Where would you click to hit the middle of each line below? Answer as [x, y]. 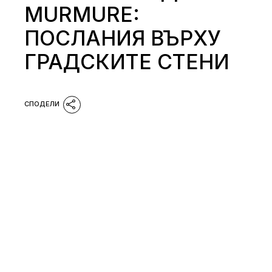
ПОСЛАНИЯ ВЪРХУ [123, 38]
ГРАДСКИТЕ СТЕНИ [127, 61]
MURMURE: [82, 14]
